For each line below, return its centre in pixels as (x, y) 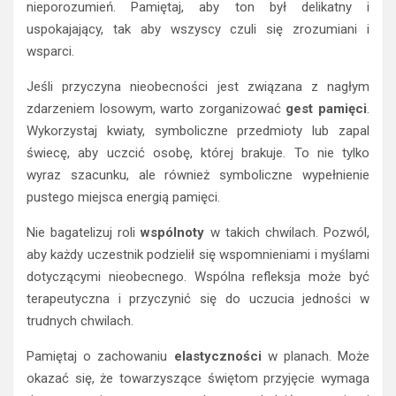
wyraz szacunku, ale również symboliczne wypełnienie (198, 175)
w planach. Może (315, 356)
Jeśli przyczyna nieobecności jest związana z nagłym (198, 86)
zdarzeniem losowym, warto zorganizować (156, 108)
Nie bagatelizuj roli (84, 232)
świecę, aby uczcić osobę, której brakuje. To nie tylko (198, 152)
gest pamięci (327, 108)
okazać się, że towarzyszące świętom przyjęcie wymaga (198, 378)
